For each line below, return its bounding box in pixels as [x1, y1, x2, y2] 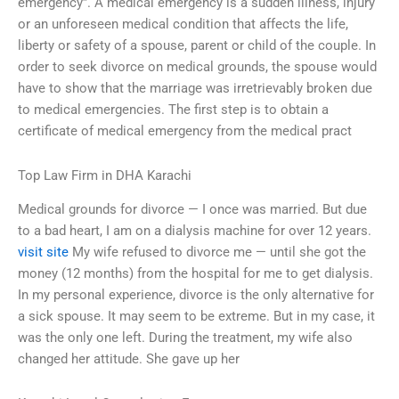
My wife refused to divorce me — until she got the [69, 244, 366, 261]
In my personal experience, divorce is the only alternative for [18, 287, 374, 304]
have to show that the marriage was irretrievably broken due [18, 80, 372, 97]
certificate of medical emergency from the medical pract [18, 123, 352, 140]
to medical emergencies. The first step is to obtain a [18, 102, 329, 118]
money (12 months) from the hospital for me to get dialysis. [18, 265, 373, 282]
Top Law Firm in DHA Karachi [18, 167, 191, 183]
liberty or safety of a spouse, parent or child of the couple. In [18, 37, 376, 54]
